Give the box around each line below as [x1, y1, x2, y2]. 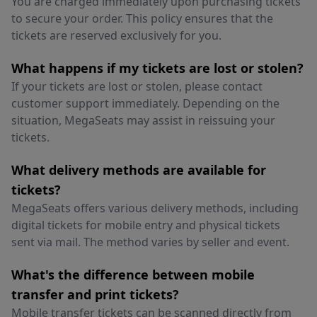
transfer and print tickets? [11, 286, 179, 303]
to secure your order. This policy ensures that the [11, 11, 273, 26]
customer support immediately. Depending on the [11, 96, 279, 111]
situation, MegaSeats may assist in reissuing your [11, 113, 275, 128]
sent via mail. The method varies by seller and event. [11, 234, 289, 250]
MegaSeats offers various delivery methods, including [11, 200, 299, 216]
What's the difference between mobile [11, 266, 255, 283]
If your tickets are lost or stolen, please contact [11, 79, 263, 94]
